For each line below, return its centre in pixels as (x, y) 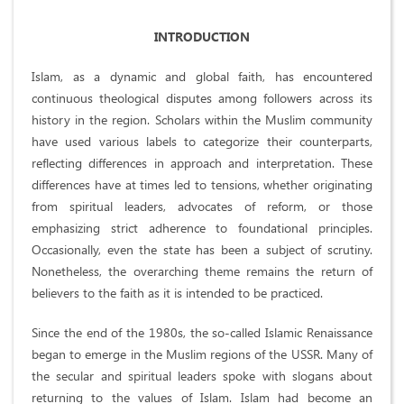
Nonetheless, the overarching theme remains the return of (202, 271)
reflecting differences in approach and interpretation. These (202, 163)
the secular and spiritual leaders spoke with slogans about (202, 376)
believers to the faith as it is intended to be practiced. (177, 293)
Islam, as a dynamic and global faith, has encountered (202, 77)
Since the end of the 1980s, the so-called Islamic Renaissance (202, 333)
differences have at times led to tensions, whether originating (202, 185)
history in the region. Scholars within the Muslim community (202, 120)
